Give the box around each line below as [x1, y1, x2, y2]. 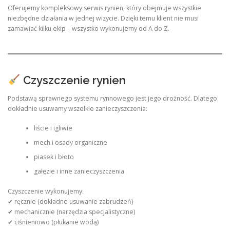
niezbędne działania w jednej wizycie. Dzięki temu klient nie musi [8, 14, 199, 23]
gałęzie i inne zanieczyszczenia [33, 167, 124, 176]
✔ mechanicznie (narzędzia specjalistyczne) [8, 207, 135, 216]
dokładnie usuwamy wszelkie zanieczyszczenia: [8, 104, 147, 113]
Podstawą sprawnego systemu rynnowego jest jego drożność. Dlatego [8, 93, 217, 103]
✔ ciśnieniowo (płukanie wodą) [8, 217, 99, 226]
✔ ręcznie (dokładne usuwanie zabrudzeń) [8, 197, 133, 206]
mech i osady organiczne [33, 138, 107, 147]
